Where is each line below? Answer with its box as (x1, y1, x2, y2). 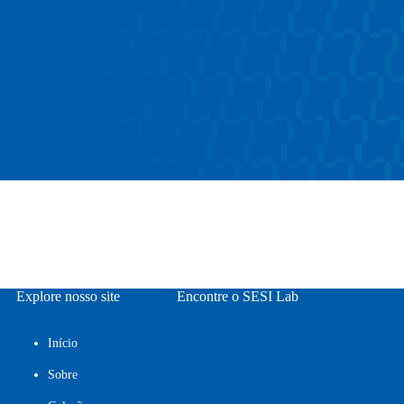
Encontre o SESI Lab (176, 289, 298, 304)
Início (48, 336, 78, 351)
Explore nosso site (16, 289, 121, 304)
